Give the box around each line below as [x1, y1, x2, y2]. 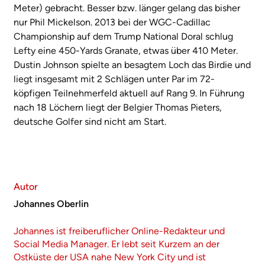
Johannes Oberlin [14, 198, 89, 210]
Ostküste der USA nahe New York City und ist [14, 251, 206, 263]
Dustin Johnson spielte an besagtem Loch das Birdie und [14, 59, 251, 71]
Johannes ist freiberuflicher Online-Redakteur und [14, 225, 225, 237]
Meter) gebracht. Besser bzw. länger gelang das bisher [14, 2, 240, 14]
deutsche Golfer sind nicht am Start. [14, 116, 166, 128]
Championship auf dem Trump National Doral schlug [14, 31, 233, 43]
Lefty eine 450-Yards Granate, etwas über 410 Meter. [14, 45, 238, 57]
